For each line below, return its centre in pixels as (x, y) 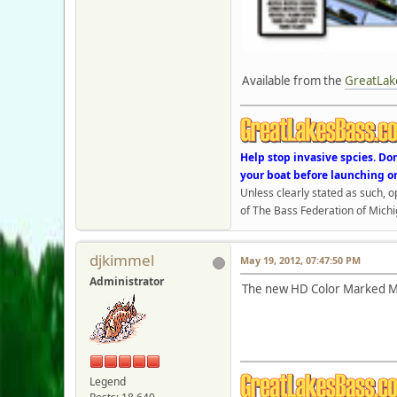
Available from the (293, 81)
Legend (108, 382)
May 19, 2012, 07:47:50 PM (300, 261)
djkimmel (122, 261)
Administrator (127, 282)
